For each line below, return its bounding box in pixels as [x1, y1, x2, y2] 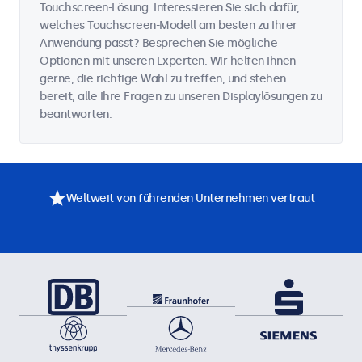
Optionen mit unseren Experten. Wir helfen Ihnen [40, 54, 296, 68]
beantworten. [40, 107, 112, 121]
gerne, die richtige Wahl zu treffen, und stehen [40, 72, 286, 86]
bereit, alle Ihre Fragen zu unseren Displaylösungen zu [40, 90, 322, 103]
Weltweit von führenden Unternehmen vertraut [65, 191, 314, 205]
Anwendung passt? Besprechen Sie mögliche [40, 36, 277, 50]
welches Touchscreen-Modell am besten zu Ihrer [40, 19, 297, 32]
